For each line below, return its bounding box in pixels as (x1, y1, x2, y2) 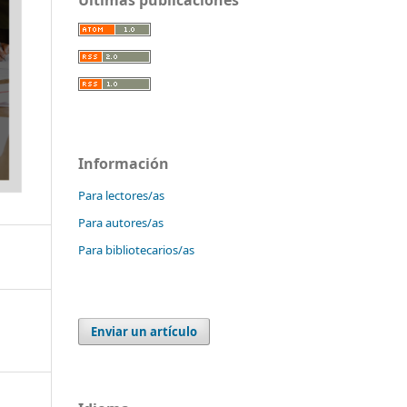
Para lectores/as (78, 186, 164, 203)
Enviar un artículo (91, 323, 198, 340)
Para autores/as (78, 213, 164, 231)
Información (78, 153, 169, 174)
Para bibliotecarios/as (78, 241, 194, 258)
